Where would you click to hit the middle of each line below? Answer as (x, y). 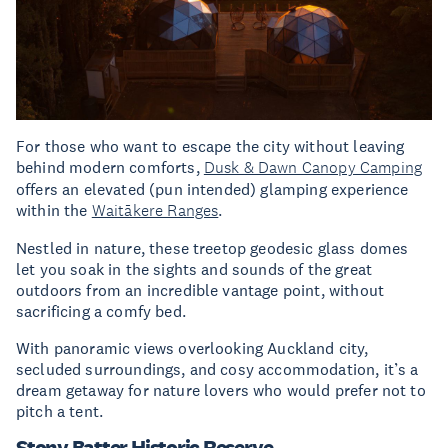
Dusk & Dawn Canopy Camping (313, 167)
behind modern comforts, (110, 166)
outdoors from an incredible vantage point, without (200, 289)
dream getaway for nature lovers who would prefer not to (221, 389)
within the (54, 209)
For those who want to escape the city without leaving (210, 145)
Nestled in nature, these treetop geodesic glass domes (212, 247)
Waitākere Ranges (155, 210)
